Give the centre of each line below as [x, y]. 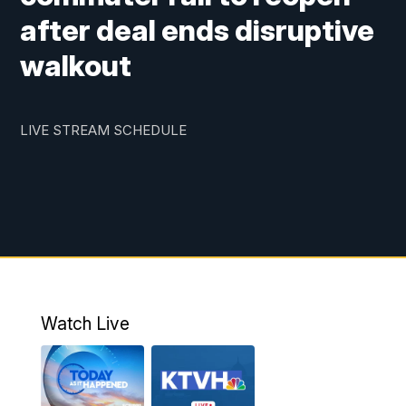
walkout [76, 66]
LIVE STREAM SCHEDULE [104, 130]
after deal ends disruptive [198, 31]
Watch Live [85, 324]
